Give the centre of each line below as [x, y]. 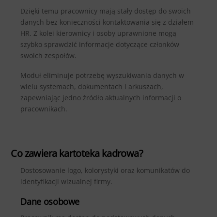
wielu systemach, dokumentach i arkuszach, [92, 87]
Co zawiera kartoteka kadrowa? [77, 154]
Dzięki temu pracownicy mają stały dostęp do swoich [106, 11]
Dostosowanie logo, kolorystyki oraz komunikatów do [105, 170]
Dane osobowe [50, 202]
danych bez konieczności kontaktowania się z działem [107, 22]
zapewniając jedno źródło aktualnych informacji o [101, 98]
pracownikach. [44, 109]
